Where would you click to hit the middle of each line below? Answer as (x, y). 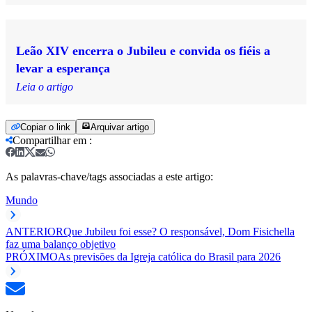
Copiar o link (45, 127)
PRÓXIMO (32, 256)
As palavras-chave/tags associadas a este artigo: (109, 176)
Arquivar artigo (120, 127)
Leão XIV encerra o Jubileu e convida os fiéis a (143, 50)
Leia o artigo (45, 86)
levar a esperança (63, 68)
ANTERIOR (34, 231)
